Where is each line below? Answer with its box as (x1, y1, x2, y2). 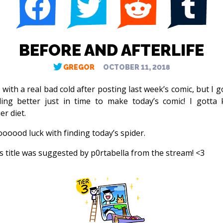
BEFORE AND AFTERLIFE (19, 41, 204, 59)
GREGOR (63, 63, 95, 71)
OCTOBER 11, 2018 (103, 63, 170, 71)
